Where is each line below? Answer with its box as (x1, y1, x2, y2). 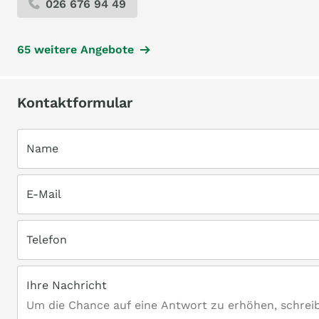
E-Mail (26, 187, 61, 201)
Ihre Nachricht (26, 278, 107, 292)
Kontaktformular (17, 94, 132, 111)
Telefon (26, 233, 67, 246)
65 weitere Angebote (17, 43, 134, 56)
